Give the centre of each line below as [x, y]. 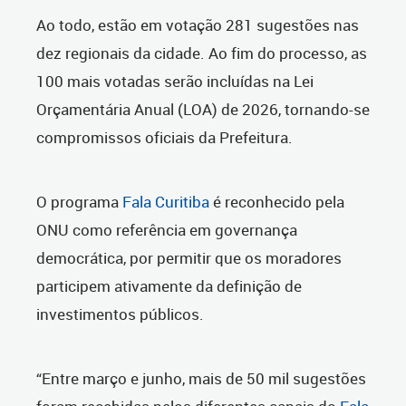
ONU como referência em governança [167, 230]
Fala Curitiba [166, 202]
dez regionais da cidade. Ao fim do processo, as [202, 53]
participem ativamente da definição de [169, 286]
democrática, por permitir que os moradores [189, 258]
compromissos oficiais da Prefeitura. [164, 138]
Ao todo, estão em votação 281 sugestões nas [198, 25]
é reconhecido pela [277, 202]
